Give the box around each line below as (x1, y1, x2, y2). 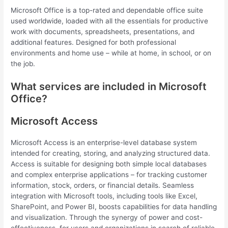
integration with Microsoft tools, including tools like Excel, (11, 191, 198, 200)
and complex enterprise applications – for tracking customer (11, 170, 208, 179)
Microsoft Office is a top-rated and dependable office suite (11, 6, 204, 14)
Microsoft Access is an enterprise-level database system (11, 138, 197, 147)
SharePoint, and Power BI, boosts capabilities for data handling (11, 202, 217, 211)
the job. (11, 59, 36, 68)
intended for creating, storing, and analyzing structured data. (11, 149, 211, 157)
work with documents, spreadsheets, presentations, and (11, 27, 195, 36)
